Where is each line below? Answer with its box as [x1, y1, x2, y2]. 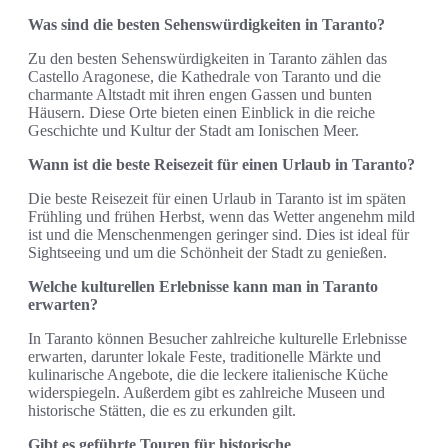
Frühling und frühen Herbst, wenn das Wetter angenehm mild [28, 207, 415, 225]
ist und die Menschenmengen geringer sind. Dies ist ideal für [28, 225, 409, 243]
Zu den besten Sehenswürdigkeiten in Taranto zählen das [28, 49, 387, 67]
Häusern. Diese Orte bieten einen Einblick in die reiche [28, 103, 375, 121]
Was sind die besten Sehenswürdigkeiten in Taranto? [28, 15, 385, 33]
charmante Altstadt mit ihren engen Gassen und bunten [28, 85, 372, 103]
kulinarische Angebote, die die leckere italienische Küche [28, 365, 388, 383]
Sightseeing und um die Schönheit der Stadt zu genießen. [28, 243, 387, 261]
